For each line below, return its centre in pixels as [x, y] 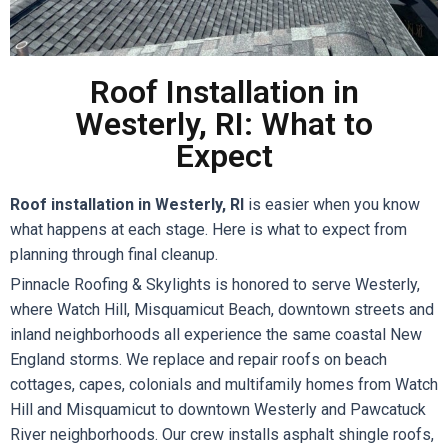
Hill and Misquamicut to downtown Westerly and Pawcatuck [218, 409]
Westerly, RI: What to [224, 124]
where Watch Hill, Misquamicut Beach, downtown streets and [222, 309]
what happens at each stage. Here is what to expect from [208, 229]
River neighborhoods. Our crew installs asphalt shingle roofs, [222, 434]
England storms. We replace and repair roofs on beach [198, 359]
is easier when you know [332, 204]
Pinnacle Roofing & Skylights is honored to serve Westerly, [215, 284]
